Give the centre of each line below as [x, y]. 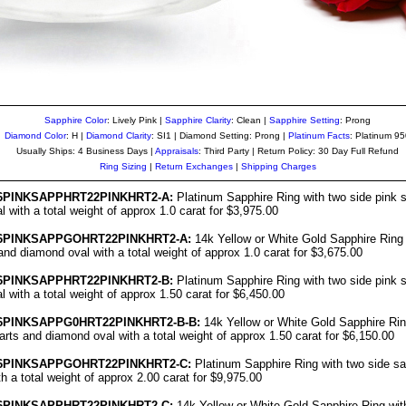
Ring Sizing [123, 166]
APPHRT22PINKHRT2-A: [106, 197]
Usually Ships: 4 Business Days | [86, 151]
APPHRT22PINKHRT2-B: [106, 280]
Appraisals [177, 151]
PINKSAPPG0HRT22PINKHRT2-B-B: [101, 322]
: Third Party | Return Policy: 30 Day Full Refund [299, 151]
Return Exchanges [193, 166]
